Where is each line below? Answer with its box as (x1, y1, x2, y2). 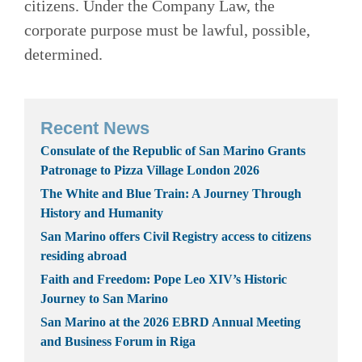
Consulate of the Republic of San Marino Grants (40, 143, 305, 158)
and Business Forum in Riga (40, 334, 196, 348)
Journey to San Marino (40, 291, 168, 305)
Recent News (40, 117, 149, 138)
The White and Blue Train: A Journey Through (40, 186, 301, 200)
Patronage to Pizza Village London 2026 (40, 162, 259, 177)
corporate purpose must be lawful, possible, (24, 20, 310, 39)
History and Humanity (40, 205, 163, 220)
